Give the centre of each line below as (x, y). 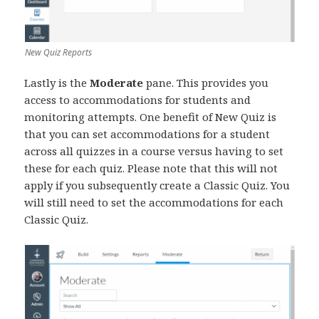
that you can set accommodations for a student (147, 134)
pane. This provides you (208, 83)
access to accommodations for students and (138, 100)
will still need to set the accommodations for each (154, 203)
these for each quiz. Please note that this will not (151, 168)
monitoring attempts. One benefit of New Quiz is (151, 117)
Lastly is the (57, 83)
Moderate (118, 83)
